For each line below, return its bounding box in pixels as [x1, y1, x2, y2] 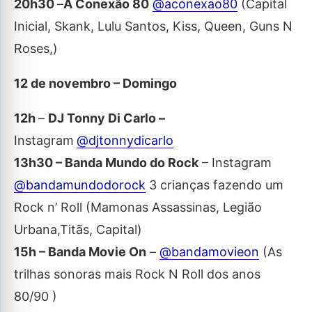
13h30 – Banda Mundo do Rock [14, 155, 198, 170]
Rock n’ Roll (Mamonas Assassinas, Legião [14, 200, 262, 214]
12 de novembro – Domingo [14, 76, 177, 91]
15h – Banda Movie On [14, 244, 146, 259]
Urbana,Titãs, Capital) [14, 222, 142, 237]
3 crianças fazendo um [146, 178, 283, 192]
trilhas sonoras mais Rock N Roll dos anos [14, 267, 260, 281]
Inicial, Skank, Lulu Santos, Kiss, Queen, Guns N [14, 19, 292, 33]
